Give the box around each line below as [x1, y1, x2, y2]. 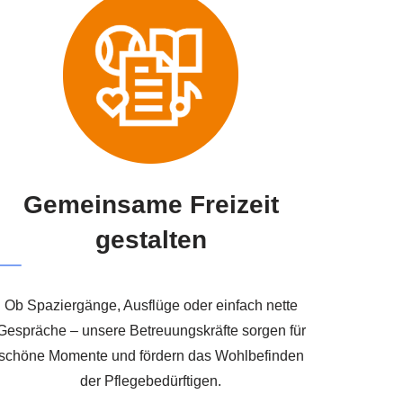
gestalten [94, 225, 207, 254]
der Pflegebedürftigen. [80, 372, 222, 389]
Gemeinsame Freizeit [22, 190, 279, 219]
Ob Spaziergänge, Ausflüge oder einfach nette [4, 297, 298, 313]
